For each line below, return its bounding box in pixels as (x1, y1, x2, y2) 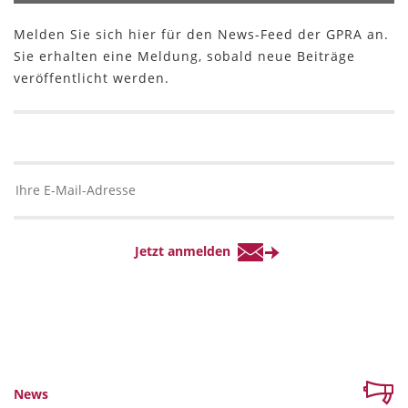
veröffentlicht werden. (14, 69, 169, 87)
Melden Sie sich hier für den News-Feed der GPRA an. (14, 25, 389, 44)
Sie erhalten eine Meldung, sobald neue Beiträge (14, 47, 355, 66)
